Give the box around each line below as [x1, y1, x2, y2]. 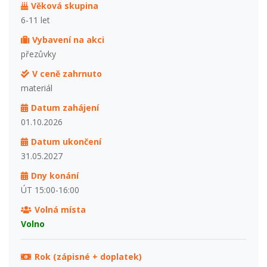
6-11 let [21, 14, 50, 26]
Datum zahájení [30, 101, 99, 113]
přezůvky [21, 48, 56, 60]
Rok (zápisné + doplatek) [34, 250, 142, 262]
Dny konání [30, 169, 79, 181]
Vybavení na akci [32, 33, 104, 45]
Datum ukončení [30, 135, 101, 147]
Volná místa [34, 203, 86, 215]
